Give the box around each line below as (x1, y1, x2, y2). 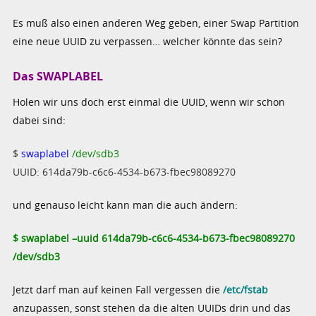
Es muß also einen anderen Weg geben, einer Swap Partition (13, 16, 300, 30)
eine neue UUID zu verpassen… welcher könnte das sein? (13, 34, 283, 48)
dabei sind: (13, 114, 66, 128)
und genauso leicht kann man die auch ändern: (13, 198, 238, 212)
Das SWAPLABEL (13, 68, 104, 84)
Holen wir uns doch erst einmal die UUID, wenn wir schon (13, 95, 286, 109)
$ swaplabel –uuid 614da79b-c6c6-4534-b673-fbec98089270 (13, 231, 296, 245)
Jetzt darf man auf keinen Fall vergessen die (13, 283, 221, 297)
